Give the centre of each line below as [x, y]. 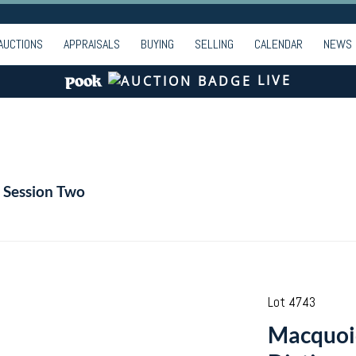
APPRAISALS [92, 44]
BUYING [157, 44]
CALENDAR [279, 44]
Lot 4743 [291, 302]
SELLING [214, 44]
